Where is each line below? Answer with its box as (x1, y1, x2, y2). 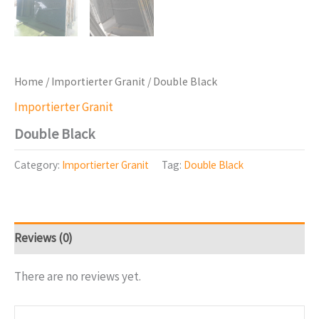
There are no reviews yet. (14, 268, 141, 284)
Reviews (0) (14, 230, 73, 246)
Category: (14, 157, 62, 172)
